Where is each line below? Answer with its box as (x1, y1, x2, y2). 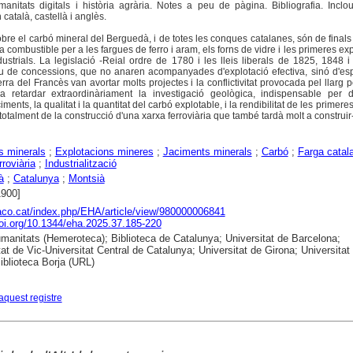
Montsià (68, 173, 105, 185)
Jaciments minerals (162, 146, 252, 158)
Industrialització (44, 158, 117, 170)
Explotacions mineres (54, 146, 154, 158)
